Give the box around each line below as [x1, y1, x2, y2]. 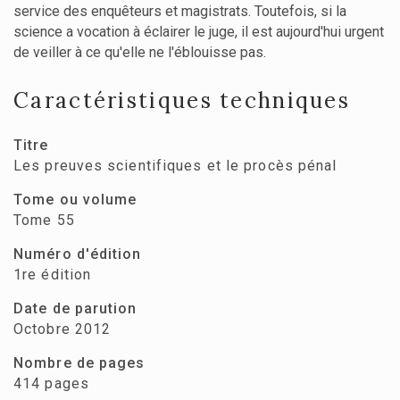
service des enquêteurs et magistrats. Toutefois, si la [13, 3, 346, 21]
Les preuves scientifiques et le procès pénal [13, 157, 337, 175]
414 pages [13, 375, 89, 393]
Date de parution [13, 300, 137, 318]
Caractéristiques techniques [13, 87, 351, 115]
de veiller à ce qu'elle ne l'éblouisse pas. [13, 44, 266, 62]
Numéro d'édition [13, 246, 142, 263]
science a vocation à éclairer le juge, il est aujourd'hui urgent [13, 23, 384, 41]
